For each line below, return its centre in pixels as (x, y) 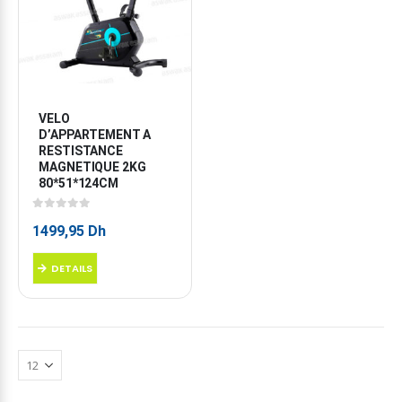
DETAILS (72, 268)
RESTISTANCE (82, 150)
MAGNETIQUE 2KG (94, 166)
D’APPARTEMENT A (96, 134)
